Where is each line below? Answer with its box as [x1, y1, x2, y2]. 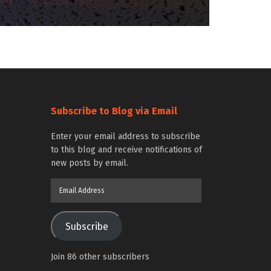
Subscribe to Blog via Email [50, 105, 177, 117]
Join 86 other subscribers [50, 252, 149, 262]
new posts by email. [50, 158, 128, 168]
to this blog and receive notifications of [50, 145, 202, 155]
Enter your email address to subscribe [50, 131, 200, 142]
